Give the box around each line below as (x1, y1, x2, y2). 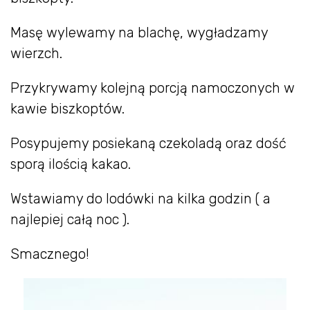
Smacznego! (10, 245, 89, 262)
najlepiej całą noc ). (10, 210, 129, 228)
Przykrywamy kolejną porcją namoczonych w (10, 79, 295, 96)
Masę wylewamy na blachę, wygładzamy (10, 24, 268, 41)
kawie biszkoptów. (10, 100, 125, 117)
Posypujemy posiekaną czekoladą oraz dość (10, 134, 286, 152)
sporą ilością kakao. (10, 155, 131, 172)
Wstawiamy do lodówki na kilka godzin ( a (10, 190, 271, 207)
